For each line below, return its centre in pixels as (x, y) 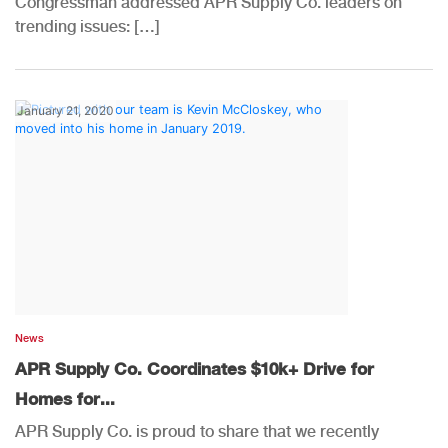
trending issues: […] (87, 26)
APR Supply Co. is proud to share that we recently (197, 431)
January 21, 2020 (65, 110)
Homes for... (65, 398)
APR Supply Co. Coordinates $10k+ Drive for (194, 368)
